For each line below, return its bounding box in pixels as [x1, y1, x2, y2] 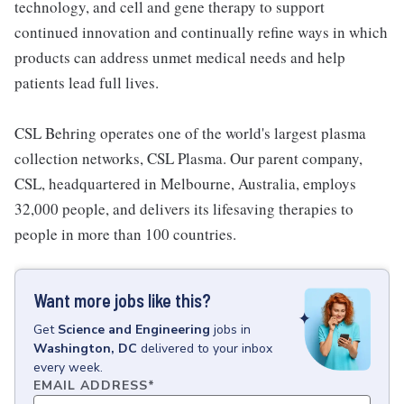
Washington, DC [33, 340, 137, 357]
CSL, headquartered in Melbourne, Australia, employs [14, 173, 356, 194]
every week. [33, 359, 103, 376]
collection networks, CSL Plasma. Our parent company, [14, 148, 363, 169]
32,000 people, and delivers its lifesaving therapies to [14, 198, 353, 219]
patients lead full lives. [14, 72, 159, 93]
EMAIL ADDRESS [33, 377, 148, 394]
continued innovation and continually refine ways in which [14, 22, 388, 42]
